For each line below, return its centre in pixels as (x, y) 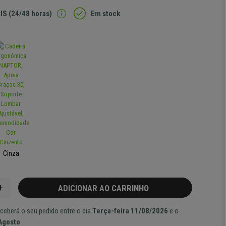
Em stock (106, 14)
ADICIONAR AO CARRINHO (105, 188)
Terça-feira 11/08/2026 (130, 211)
